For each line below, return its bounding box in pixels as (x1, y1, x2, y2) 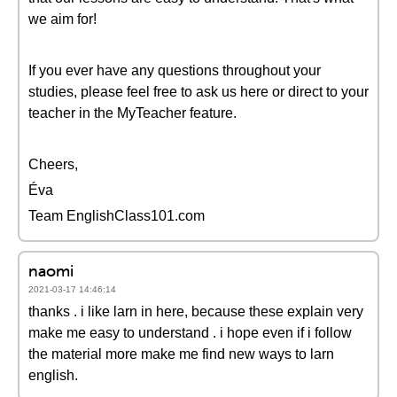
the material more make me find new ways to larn (28, 346, 334, 362)
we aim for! (28, 12, 97, 27)
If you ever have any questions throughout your (28, 63, 321, 78)
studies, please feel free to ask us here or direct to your (28, 84, 369, 99)
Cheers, (28, 157, 78, 172)
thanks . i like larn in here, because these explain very (28, 304, 363, 319)
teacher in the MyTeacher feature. (28, 105, 237, 121)
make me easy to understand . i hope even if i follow (28, 325, 352, 340)
